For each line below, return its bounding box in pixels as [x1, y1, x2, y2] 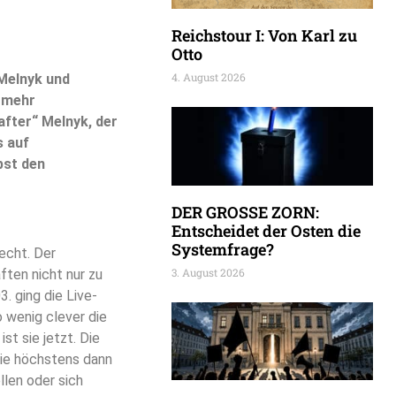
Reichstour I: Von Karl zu [171, 24, 357, 46]
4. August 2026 [171, 69, 246, 84]
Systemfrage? [171, 238, 274, 260]
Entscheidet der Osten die [171, 219, 361, 241]
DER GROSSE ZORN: [171, 201, 319, 223]
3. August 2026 [171, 264, 245, 279]
